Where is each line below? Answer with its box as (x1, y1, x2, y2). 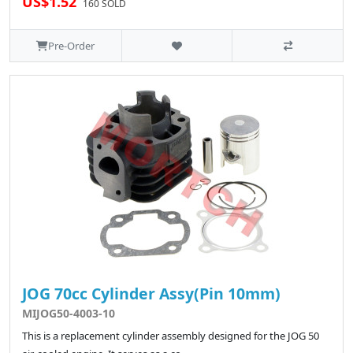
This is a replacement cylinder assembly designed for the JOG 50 (22, 329, 319, 344)
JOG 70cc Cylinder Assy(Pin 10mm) (22, 283, 281, 305)
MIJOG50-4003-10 (22, 306, 115, 321)
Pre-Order (48, 39, 95, 54)
